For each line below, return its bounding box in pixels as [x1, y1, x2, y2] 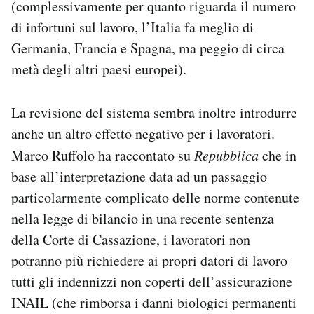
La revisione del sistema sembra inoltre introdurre [11, 103, 297, 123]
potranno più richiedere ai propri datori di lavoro [11, 251, 287, 271]
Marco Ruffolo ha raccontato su [11, 146, 194, 165]
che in [259, 146, 296, 165]
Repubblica [194, 146, 259, 165]
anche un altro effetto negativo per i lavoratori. [11, 124, 275, 144]
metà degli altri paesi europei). [11, 60, 186, 79]
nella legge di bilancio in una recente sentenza [11, 209, 274, 228]
